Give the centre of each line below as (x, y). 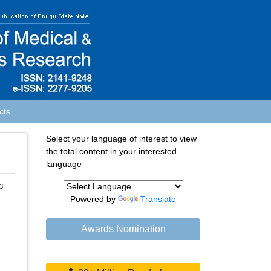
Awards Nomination (123, 229)
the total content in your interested (111, 151)
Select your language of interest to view (121, 139)
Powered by (94, 199)
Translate (158, 199)
